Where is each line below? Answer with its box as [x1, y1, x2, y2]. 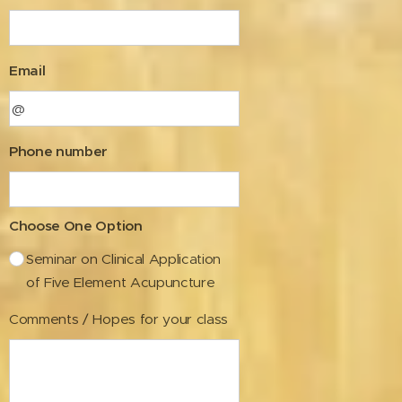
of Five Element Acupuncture [26, 274, 215, 291]
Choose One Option [9, 217, 143, 234]
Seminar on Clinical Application [26, 250, 222, 267]
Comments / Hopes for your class [9, 310, 229, 328]
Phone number [9, 143, 109, 160]
